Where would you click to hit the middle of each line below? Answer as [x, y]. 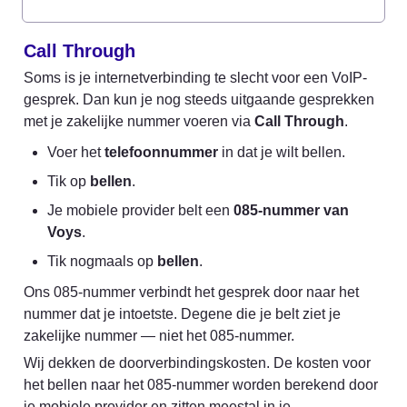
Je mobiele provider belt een [140, 210]
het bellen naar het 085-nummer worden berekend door [201, 384]
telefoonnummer [161, 152]
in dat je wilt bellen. [282, 152]
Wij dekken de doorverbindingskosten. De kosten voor [197, 362]
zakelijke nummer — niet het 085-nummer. [159, 335]
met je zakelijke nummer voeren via [139, 121]
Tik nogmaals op [102, 261]
